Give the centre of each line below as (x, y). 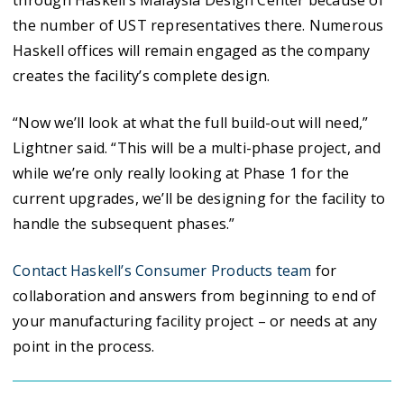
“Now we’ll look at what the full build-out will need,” (191, 123)
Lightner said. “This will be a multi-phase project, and (197, 148)
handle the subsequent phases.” (124, 224)
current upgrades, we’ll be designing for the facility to (199, 198)
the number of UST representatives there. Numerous (198, 25)
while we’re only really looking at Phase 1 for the (181, 173)
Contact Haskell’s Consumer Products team (162, 271)
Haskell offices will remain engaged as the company (192, 50)
